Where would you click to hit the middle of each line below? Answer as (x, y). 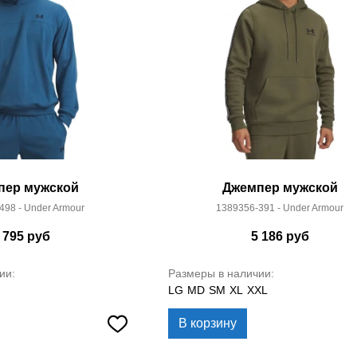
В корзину (208, 323)
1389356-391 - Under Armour (280, 208)
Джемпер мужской (280, 188)
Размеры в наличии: (221, 273)
